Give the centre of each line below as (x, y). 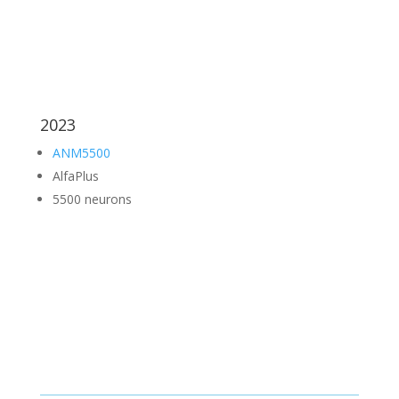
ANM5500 (81, 153)
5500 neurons (92, 199)
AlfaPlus (75, 176)
